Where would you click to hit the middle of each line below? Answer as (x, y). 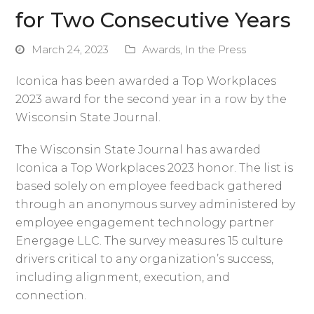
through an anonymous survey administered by (156, 204)
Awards (162, 49)
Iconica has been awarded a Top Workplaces (146, 81)
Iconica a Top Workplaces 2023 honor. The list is (155, 168)
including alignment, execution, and (123, 277)
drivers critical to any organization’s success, (145, 259)
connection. (51, 295)
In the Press (216, 49)
